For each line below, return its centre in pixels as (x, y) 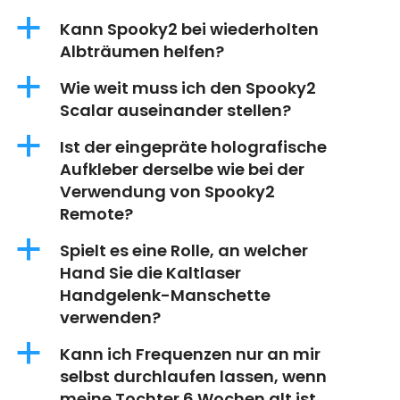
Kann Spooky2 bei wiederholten (189, 29)
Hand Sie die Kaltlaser (150, 273)
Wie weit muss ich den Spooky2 (188, 88)
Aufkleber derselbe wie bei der (182, 170)
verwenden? (110, 318)
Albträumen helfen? (142, 52)
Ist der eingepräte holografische (193, 147)
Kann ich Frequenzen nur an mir (190, 354)
